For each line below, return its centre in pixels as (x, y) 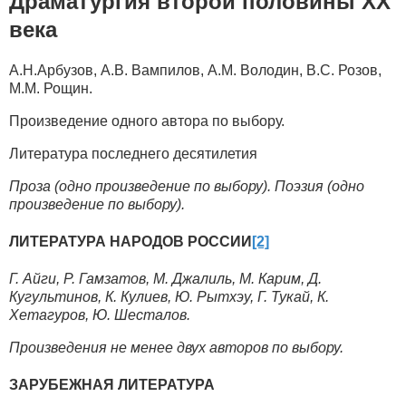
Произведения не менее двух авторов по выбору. (176, 348)
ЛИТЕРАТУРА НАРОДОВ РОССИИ (130, 241)
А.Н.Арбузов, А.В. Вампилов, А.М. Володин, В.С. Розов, (195, 70)
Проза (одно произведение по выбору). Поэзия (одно (187, 186)
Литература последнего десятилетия (133, 153)
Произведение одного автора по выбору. (147, 121)
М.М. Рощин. (51, 88)
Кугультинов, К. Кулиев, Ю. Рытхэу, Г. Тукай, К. (169, 297)
